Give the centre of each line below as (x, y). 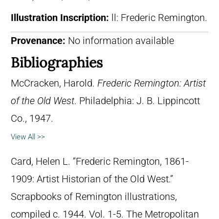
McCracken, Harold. (54, 83)
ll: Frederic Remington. (159, 18)
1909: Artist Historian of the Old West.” (92, 179)
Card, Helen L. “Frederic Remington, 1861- (100, 161)
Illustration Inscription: (61, 18)
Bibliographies (57, 62)
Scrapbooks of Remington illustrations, (94, 197)
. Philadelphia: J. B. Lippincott (137, 101)
